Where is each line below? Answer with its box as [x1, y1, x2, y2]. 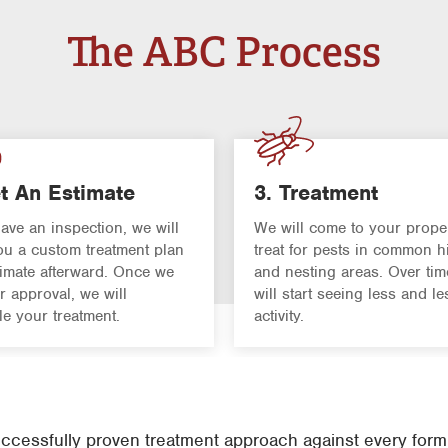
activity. [254, 306, 304, 327]
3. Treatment [254, 179, 378, 207]
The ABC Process [67, 27, 381, 79]
